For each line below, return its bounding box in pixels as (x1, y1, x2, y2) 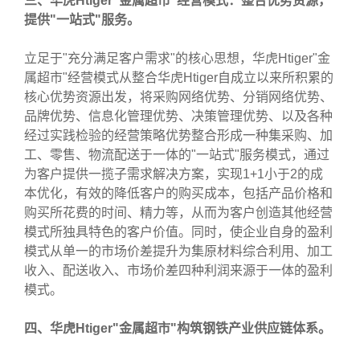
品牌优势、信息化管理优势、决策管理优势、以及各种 (24, 109, 333, 123)
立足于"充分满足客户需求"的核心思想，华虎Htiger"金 (24, 51, 331, 65)
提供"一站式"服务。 (24, 13, 141, 27)
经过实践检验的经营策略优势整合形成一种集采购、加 (24, 129, 333, 142)
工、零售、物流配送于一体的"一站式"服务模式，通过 (24, 148, 330, 162)
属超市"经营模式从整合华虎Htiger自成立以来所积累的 (24, 71, 334, 84)
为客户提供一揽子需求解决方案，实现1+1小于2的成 (24, 167, 324, 181)
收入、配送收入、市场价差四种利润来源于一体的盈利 (24, 264, 333, 277)
